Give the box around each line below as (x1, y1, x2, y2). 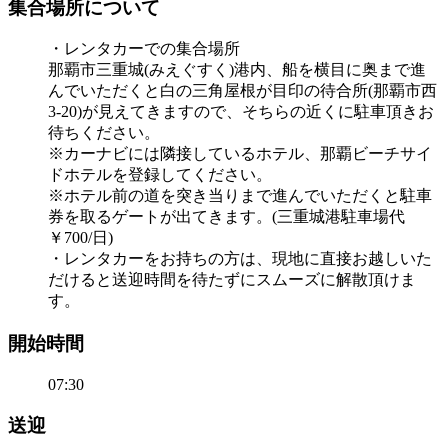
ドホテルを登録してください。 (48, 166, 272, 184)
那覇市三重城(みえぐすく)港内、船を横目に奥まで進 (48, 61, 426, 79)
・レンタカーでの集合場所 (48, 40, 240, 58)
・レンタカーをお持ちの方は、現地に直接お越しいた (48, 250, 432, 268)
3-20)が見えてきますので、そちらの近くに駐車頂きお (48, 103, 434, 121)
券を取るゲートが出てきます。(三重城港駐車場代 (48, 208, 405, 226)
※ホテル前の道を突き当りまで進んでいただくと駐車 (48, 187, 432, 205)
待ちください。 (48, 124, 160, 142)
